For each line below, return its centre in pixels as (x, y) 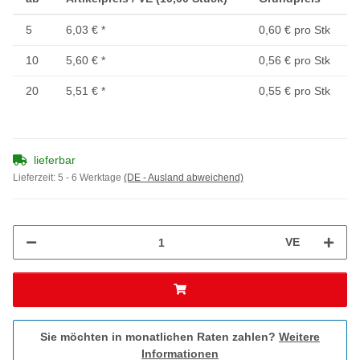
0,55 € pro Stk (295, 91)
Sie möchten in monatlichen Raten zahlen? (160, 337)
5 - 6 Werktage (91, 178)
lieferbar (55, 160)
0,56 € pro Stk (295, 61)
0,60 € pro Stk (295, 30)
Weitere (299, 337)
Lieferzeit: (35, 178)
